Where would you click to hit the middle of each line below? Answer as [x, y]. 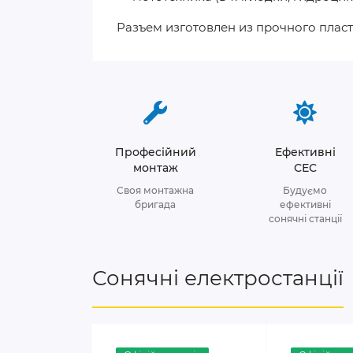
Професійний [155, 152]
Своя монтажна [155, 190]
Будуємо [305, 190]
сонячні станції [305, 219]
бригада [155, 204]
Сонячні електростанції [218, 278]
